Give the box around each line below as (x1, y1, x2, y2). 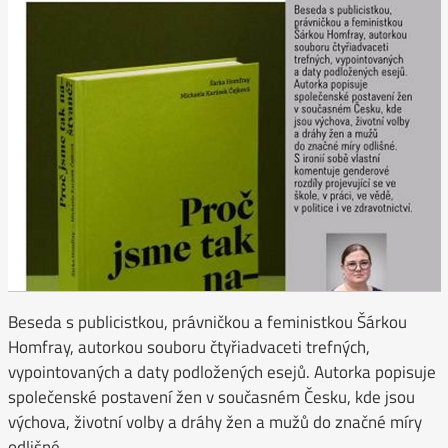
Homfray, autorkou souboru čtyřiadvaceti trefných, (7, 334, 370, 361)
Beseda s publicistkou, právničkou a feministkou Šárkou (7, 309, 407, 336)
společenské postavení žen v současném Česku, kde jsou (7, 384, 415, 411)
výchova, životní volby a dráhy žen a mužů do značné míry (7, 409, 422, 436)
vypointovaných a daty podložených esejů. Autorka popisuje (7, 359, 436, 386)
